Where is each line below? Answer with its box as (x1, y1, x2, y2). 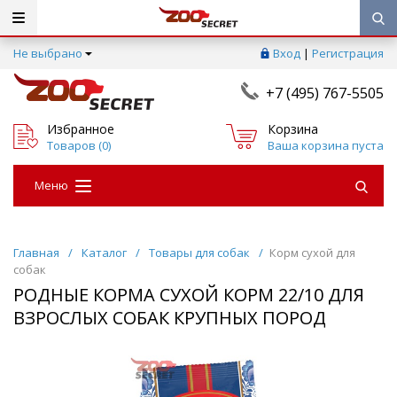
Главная (13, 245, 59, 261)
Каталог (82, 245, 127, 261)
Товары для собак (149, 245, 250, 261)
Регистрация (312, 45, 384, 61)
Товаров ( (47, 136, 102, 153)
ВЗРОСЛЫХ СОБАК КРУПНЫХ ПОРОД (13, 306, 326, 331)
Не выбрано (13, 45, 82, 61)
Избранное (47, 120, 114, 137)
